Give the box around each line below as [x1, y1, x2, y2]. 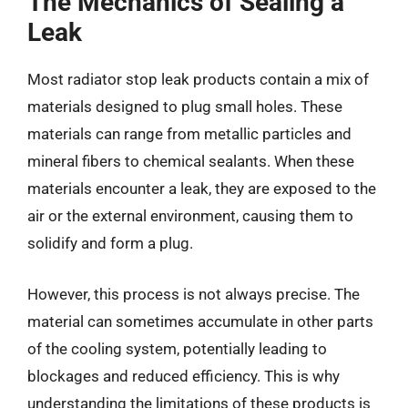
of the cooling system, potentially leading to [27, 339, 327, 358]
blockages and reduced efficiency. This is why [27, 366, 340, 385]
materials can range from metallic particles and [27, 125, 352, 143]
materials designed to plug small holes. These [27, 97, 342, 116]
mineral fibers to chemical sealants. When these [27, 152, 354, 170]
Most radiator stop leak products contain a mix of [27, 70, 369, 88]
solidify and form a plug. [27, 234, 193, 252]
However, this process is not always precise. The [27, 284, 360, 303]
